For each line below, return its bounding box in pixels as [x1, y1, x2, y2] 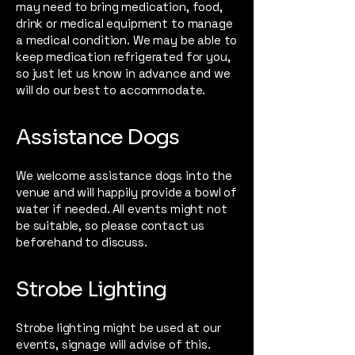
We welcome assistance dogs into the [16, 167, 232, 183]
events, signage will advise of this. [16, 336, 211, 352]
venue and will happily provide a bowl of [16, 184, 238, 200]
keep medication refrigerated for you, [16, 48, 231, 64]
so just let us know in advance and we [16, 65, 231, 81]
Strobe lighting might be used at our [16, 319, 221, 335]
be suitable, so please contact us [16, 217, 205, 233]
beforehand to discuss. [16, 234, 147, 250]
